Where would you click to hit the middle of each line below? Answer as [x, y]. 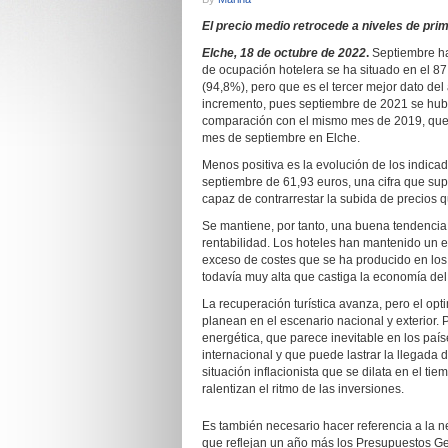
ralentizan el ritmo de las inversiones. [303, 389]
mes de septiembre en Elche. [281, 138]
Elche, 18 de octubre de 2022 [284, 53]
